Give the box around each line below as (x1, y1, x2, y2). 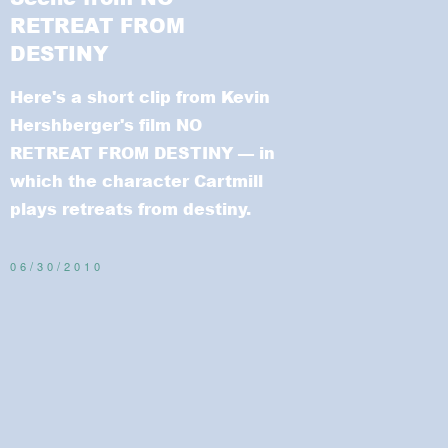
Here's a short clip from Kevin (10, 84, 270, 108)
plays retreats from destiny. (10, 196, 266, 220)
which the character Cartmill (10, 168, 263, 192)
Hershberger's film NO (10, 112, 202, 136)
